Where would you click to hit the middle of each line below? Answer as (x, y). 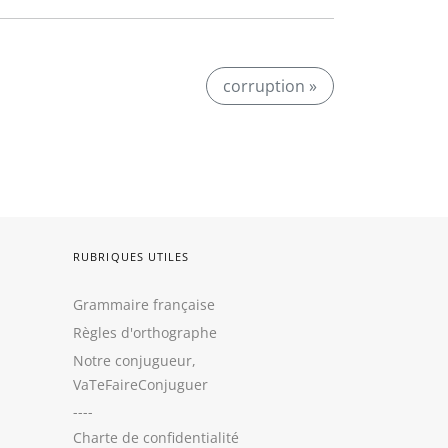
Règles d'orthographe (145, 332)
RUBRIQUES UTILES (131, 256)
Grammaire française (144, 304)
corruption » (270, 86)
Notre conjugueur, (134, 360)
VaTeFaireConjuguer (140, 384)
